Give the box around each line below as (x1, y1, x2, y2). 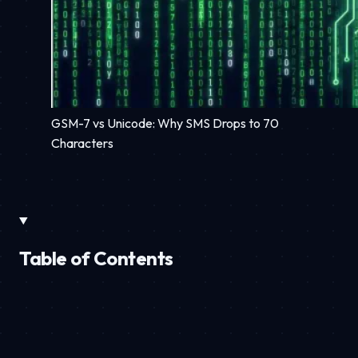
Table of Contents (19, 245, 173, 270)
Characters (51, 134, 113, 151)
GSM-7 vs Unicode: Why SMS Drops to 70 (51, 114, 279, 131)
